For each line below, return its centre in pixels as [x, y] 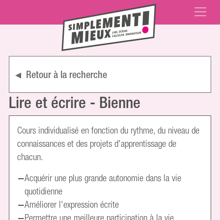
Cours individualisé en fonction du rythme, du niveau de [109, 130]
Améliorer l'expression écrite [72, 205]
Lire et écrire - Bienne [75, 102]
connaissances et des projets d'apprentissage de [97, 144]
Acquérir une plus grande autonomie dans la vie [103, 178]
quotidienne [44, 191]
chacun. [30, 157]
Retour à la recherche [67, 74]
